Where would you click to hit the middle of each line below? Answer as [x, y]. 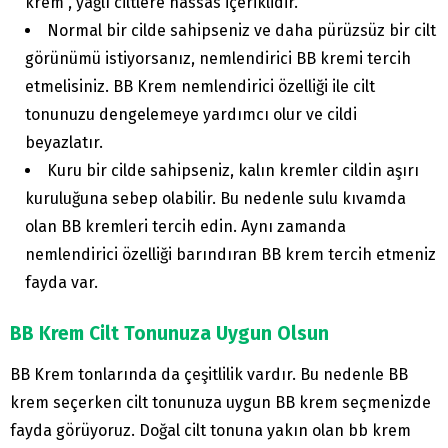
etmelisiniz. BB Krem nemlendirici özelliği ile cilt [200, 87]
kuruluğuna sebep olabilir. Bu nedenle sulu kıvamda [215, 199]
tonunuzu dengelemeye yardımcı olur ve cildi [191, 115]
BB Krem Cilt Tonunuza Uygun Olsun [169, 334]
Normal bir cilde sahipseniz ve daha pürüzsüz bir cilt [241, 31]
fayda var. [61, 283]
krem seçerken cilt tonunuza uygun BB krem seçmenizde [220, 403]
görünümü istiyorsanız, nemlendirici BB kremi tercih [218, 59]
